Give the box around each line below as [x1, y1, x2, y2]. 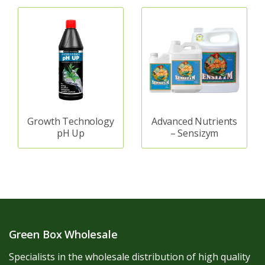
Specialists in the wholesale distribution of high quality [9, 250, 250, 264]
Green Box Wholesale [9, 227, 118, 242]
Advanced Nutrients [151, 115, 238, 128]
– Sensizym [170, 127, 219, 140]
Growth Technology [27, 115, 114, 128]
